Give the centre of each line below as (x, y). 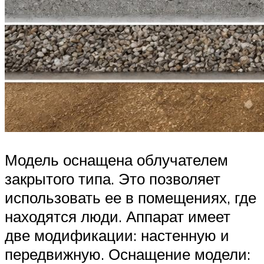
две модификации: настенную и (117, 235)
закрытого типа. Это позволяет (113, 179)
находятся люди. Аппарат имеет (118, 217)
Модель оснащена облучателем (116, 160)
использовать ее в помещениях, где (131, 198)
